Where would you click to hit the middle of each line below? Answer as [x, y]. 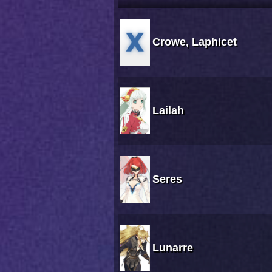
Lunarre [173, 248]
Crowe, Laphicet [195, 42]
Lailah [168, 111]
